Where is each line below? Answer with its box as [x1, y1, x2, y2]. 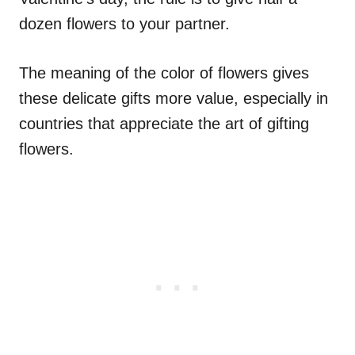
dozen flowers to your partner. [19, 14, 230, 32]
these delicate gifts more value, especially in [19, 89, 328, 107]
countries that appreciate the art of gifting [19, 114, 309, 132]
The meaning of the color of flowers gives [19, 63, 309, 82]
